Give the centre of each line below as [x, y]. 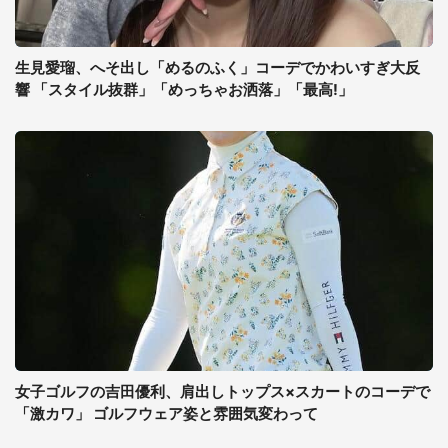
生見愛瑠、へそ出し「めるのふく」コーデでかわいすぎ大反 [217, 67]
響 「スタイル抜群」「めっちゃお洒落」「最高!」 [184, 89]
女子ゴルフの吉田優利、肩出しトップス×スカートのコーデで [222, 391]
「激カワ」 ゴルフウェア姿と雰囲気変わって [166, 413]
